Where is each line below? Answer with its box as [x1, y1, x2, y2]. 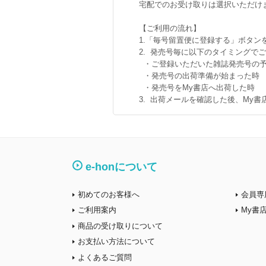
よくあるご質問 [78, 252, 132, 262]
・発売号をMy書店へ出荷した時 [138, 83, 255, 92]
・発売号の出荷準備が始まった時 [138, 71, 259, 80]
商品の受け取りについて [78, 221, 163, 230]
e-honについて [85, 161, 157, 173]
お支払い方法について [78, 237, 155, 246]
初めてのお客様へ [78, 189, 140, 199]
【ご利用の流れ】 [138, 24, 201, 33]
